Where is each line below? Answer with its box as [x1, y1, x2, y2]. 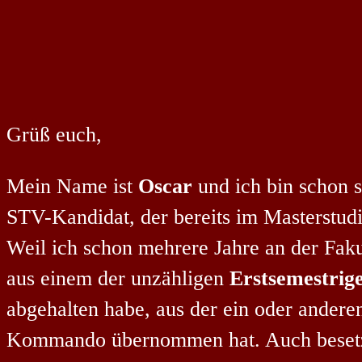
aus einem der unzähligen [6, 266, 229, 290]
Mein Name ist [6, 174, 138, 198]
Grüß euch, [6, 123, 102, 147]
